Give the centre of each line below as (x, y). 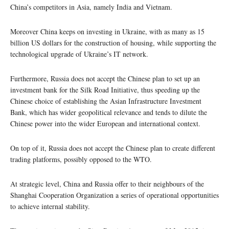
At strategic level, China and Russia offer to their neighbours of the (107, 184)
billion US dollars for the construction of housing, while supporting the (113, 42)
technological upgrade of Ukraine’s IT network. (79, 54)
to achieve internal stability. (50, 206)
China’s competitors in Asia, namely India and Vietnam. (91, 7)
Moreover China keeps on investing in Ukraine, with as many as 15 (107, 31)
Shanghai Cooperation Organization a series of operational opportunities (114, 195)
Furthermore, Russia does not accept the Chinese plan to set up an (105, 78)
